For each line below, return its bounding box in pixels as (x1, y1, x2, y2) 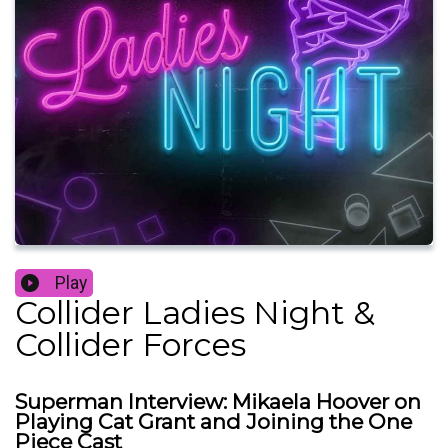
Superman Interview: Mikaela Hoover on (15, 389, 421, 415)
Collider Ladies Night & (15, 293, 375, 333)
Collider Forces (15, 325, 246, 365)
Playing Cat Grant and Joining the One (15, 409, 412, 435)
